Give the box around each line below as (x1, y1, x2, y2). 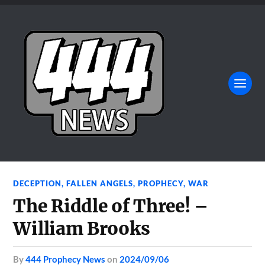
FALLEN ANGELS (66, 179, 134, 188)
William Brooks (13, 218, 150, 240)
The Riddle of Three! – (13, 195, 208, 217)
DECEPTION (13, 179, 62, 188)
